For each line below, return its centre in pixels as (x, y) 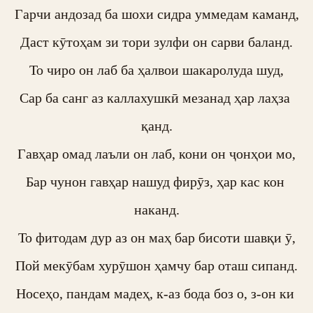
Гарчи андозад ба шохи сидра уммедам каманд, (156, 14)
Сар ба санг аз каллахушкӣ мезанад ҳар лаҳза (155, 98)
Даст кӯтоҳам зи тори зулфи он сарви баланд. (156, 42)
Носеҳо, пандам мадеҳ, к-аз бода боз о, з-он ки (155, 293)
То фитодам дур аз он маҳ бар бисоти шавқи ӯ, (156, 238)
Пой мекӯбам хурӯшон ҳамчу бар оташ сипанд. (156, 265)
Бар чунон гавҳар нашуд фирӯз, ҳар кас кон (155, 182)
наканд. (156, 210)
